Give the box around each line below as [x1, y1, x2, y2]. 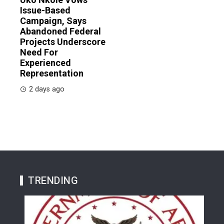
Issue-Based [20, 4, 70, 15]
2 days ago [29, 84, 64, 93]
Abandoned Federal [20, 25, 101, 36]
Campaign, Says [20, 15, 86, 26]
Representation [20, 67, 83, 78]
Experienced [20, 57, 71, 68]
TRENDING [28, 174, 78, 186]
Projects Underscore [20, 36, 105, 47]
